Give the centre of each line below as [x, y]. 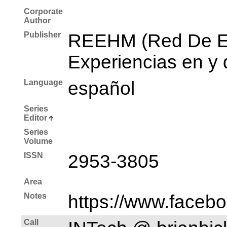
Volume [38, 141]
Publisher [42, 34]
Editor [35, 118]
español [101, 88]
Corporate [43, 11]
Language [43, 82]
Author [37, 20]
